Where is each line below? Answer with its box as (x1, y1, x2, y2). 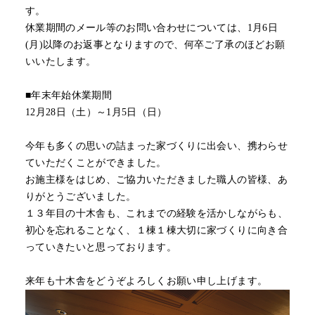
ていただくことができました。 (25, 157, 167, 169)
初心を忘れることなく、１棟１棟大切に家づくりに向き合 (25, 225, 288, 236)
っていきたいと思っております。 (25, 242, 177, 253)
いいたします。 (25, 56, 96, 67)
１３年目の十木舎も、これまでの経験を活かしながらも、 (25, 208, 288, 219)
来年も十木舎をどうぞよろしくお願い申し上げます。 (25, 276, 268, 287)
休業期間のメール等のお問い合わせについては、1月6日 (25, 22, 278, 34)
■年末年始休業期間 (25, 90, 112, 101)
